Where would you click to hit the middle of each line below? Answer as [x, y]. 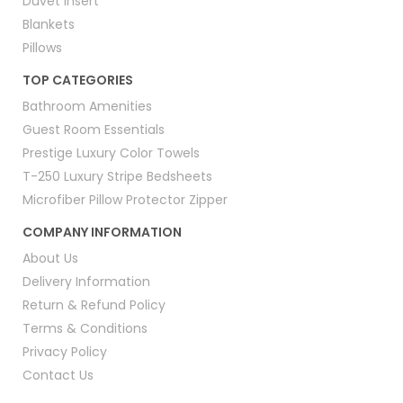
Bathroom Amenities [88, 107]
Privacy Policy [65, 352]
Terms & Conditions [85, 329]
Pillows [43, 48]
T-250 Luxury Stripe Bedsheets [118, 177]
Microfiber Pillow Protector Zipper [125, 200]
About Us [51, 259]
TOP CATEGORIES [78, 81]
